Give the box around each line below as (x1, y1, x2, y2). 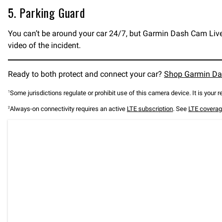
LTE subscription (127, 105, 173, 112)
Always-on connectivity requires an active (10, 105, 127, 112)
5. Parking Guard (8, 3, 85, 21)
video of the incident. (8, 41, 81, 50)
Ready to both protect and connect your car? (8, 69, 164, 79)
